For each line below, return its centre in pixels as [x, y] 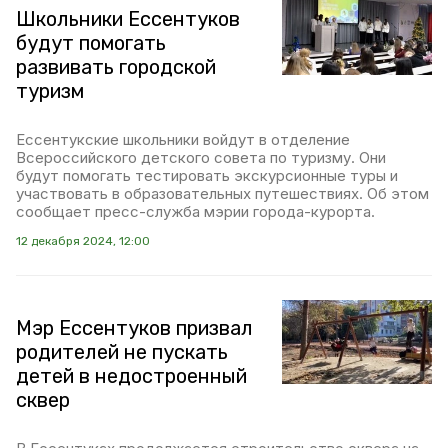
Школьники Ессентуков [128, 19]
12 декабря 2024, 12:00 [83, 241]
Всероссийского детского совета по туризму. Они [201, 157]
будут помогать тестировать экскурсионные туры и [207, 175]
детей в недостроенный [131, 376]
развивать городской [116, 67]
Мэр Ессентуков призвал [134, 328]
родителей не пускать [122, 352]
